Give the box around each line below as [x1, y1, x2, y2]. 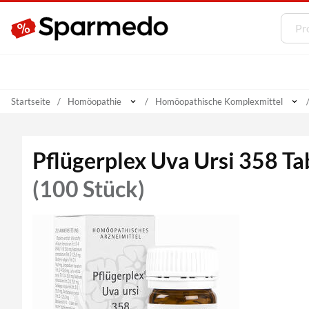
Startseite [10, 96, 50, 108]
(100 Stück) [32, 175, 146, 202]
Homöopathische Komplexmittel [154, 96, 283, 108]
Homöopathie [67, 96, 121, 108]
